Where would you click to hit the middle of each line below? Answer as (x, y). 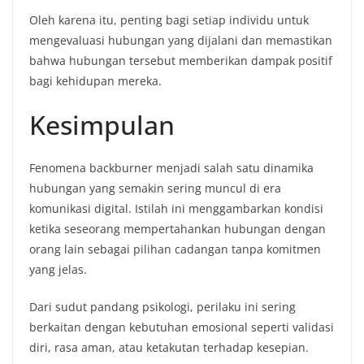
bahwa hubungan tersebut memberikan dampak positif (181, 60)
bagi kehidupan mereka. (95, 80)
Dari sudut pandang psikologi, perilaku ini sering (162, 306)
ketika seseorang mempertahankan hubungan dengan (178, 228)
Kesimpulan (102, 124)
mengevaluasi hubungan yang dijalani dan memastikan (181, 40)
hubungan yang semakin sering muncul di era (155, 188)
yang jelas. (58, 269)
